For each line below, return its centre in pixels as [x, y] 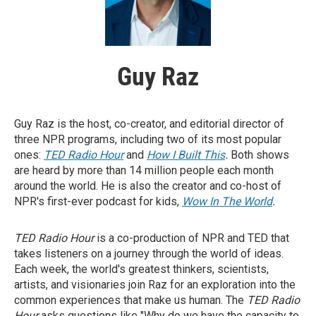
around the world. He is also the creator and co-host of [148, 186]
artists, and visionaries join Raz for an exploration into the [155, 285]
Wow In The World [227, 202]
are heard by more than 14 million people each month [144, 171]
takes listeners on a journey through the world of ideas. [149, 254]
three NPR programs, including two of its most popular [148, 140]
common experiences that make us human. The [130, 300]
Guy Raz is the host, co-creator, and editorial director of [149, 124]
